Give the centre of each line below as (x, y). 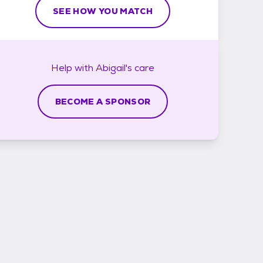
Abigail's (114, 68)
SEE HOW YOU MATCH (103, 11)
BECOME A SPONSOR (103, 101)
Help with (73, 68)
